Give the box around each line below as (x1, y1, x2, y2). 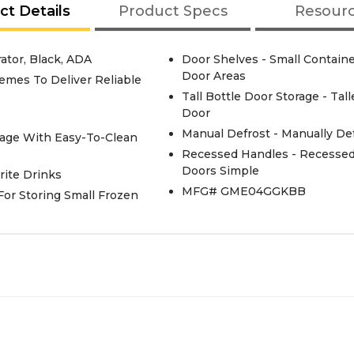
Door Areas (181, 69, 246, 83)
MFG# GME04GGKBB (181, 184, 306, 198)
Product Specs (118, 2, 228, 20)
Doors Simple (181, 164, 259, 178)
